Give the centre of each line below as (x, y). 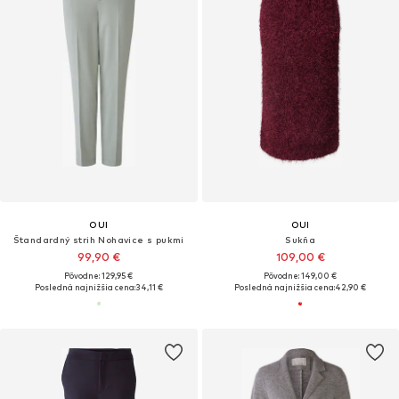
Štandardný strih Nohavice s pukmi (98, 239)
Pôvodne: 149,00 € (301, 275)
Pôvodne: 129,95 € (99, 275)
